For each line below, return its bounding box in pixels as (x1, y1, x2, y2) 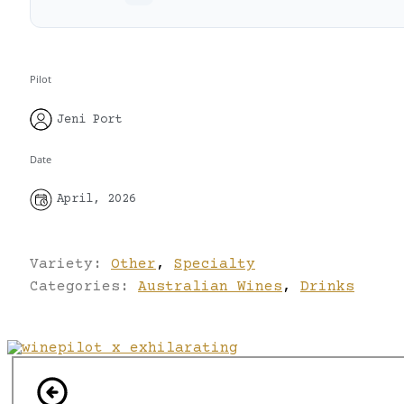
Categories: (30, 278, 138, 295)
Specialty (174, 255, 255, 272)
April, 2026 (57, 192, 136, 207)
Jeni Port (57, 112, 122, 127)
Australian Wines (138, 278, 282, 295)
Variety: (30, 255, 111, 272)
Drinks (300, 278, 354, 295)
